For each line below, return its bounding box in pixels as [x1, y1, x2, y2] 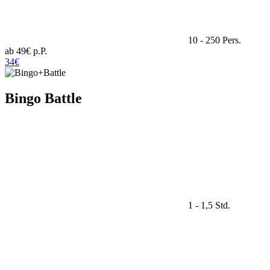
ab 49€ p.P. [5, 45, 47, 56]
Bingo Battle [5, 90, 82, 106]
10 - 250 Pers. [186, 34, 241, 45]
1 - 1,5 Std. [186, 200, 230, 211]
